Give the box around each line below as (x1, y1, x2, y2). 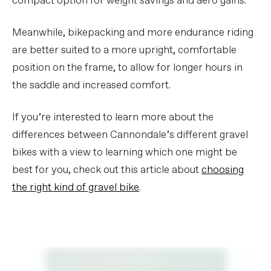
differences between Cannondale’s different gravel (12, 128, 248, 142)
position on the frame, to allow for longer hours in (12, 60, 243, 75)
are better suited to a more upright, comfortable (12, 43, 237, 57)
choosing (201, 163, 244, 177)
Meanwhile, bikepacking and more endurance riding (12, 25, 253, 40)
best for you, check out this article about (12, 163, 201, 177)
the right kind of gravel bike (12, 180, 139, 195)
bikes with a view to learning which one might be (12, 145, 237, 160)
